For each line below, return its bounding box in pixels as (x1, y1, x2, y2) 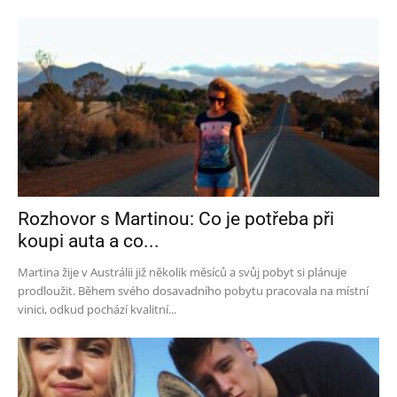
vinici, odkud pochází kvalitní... (18, 300, 176, 317)
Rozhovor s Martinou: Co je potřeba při (18, 207, 334, 230)
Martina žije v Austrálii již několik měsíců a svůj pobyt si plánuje (18, 263, 346, 280)
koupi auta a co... (18, 230, 160, 252)
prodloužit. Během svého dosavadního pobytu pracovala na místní (18, 282, 369, 299)
